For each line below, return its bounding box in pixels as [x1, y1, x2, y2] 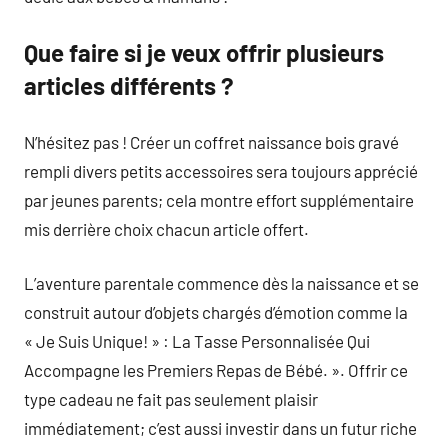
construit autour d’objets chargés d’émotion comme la [24, 302, 408, 322]
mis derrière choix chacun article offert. [24, 218, 309, 239]
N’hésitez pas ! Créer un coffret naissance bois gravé [24, 131, 399, 152]
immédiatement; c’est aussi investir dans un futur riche [24, 418, 417, 438]
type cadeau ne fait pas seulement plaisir [24, 389, 318, 409]
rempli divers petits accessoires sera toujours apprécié [24, 160, 418, 181]
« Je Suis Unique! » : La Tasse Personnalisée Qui [24, 331, 370, 351]
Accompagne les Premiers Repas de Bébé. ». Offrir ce [24, 360, 408, 380]
